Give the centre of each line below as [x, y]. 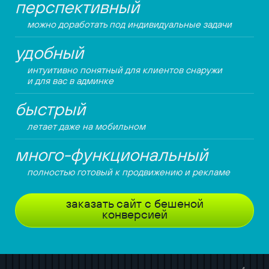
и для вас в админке [70, 81]
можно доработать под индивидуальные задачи [129, 24]
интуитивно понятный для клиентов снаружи [124, 70]
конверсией [134, 214]
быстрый [50, 109]
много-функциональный [111, 155]
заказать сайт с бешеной [134, 204]
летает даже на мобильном [86, 126]
